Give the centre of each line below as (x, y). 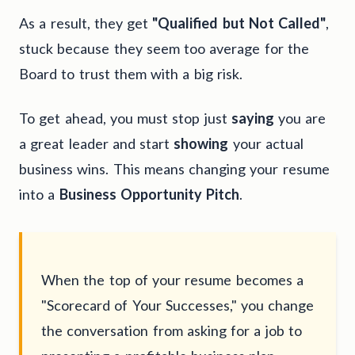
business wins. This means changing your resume (174, 168)
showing (201, 143)
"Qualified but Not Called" (239, 23)
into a (39, 194)
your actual (266, 143)
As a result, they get (86, 23)
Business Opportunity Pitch (149, 194)
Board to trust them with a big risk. (131, 73)
